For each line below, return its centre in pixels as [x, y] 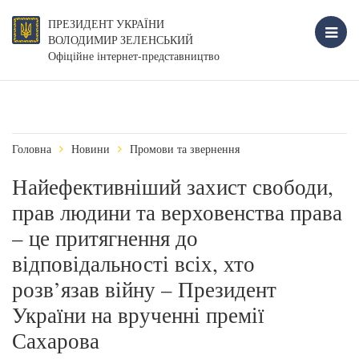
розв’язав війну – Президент [144, 289]
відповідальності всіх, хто [133, 264]
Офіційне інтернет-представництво [134, 56]
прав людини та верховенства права [177, 212]
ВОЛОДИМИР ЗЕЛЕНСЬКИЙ [121, 40]
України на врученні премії [138, 315]
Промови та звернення [185, 149]
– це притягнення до [105, 238]
